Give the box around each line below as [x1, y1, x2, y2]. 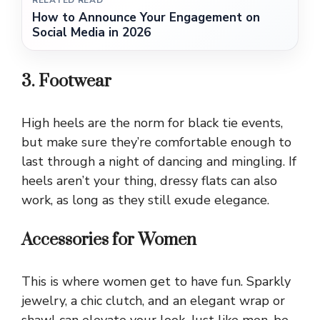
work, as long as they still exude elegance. [21, 191, 269, 209]
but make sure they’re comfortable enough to [21, 134, 291, 151]
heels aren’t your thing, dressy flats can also [21, 172, 277, 190]
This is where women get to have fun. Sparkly [21, 273, 291, 291]
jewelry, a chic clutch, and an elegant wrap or [21, 292, 285, 310]
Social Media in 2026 [32, 24, 151, 41]
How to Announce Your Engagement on [32, 9, 260, 26]
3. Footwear [21, 71, 111, 93]
